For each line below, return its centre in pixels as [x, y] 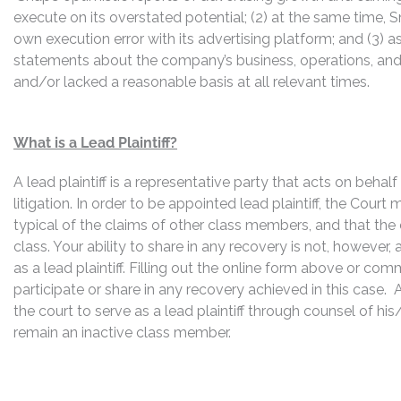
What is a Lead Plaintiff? [95, 143]
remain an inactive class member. [122, 333]
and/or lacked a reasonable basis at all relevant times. [192, 82]
